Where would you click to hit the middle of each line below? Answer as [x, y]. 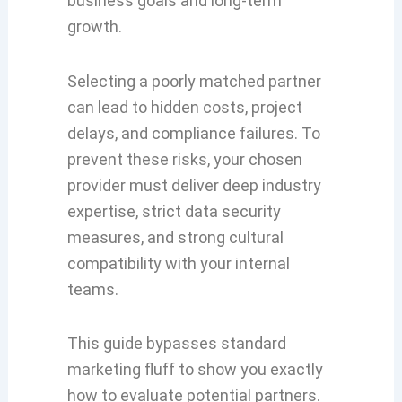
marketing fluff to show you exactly [195, 369]
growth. [94, 26]
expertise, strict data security [174, 211]
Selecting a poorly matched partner [194, 81]
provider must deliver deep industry [194, 185]
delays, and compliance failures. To [193, 133]
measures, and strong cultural [175, 237]
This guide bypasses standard [176, 343]
